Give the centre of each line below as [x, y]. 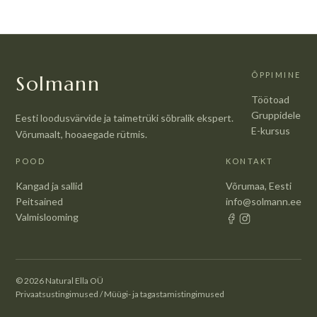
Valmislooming [47, 217]
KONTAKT [249, 161]
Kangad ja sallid [50, 185]
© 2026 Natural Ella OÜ [60, 280]
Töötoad [271, 99]
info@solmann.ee [263, 201]
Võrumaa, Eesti [258, 185]
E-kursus [271, 130]
